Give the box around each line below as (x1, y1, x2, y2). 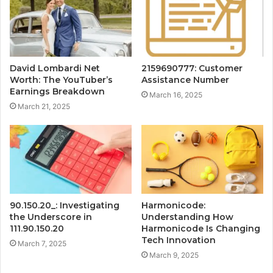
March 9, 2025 (149, 250, 199, 260)
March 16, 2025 (149, 90, 202, 100)
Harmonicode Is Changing (141, 222, 260, 234)
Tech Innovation (141, 234, 216, 246)
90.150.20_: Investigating (10, 199, 119, 211)
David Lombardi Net (10, 63, 100, 74)
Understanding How (141, 211, 233, 222)
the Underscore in (10, 211, 92, 222)
